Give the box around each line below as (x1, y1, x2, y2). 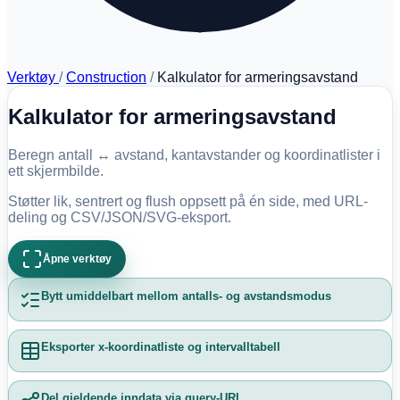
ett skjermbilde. (8, 162, 104, 179)
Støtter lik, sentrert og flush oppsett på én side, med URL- (8, 193, 368, 209)
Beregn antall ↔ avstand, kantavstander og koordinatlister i (8, 146, 380, 162)
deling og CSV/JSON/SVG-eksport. (8, 209, 231, 225)
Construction (66, 70, 146, 85)
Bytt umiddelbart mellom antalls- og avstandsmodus (40, 288, 331, 303)
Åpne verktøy (43, 253, 112, 266)
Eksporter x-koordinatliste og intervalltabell (40, 339, 280, 354)
